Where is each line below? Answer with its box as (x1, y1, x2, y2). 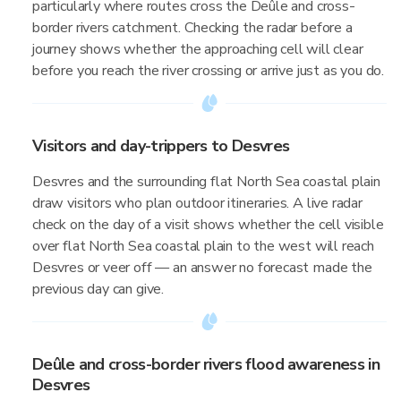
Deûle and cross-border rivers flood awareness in (32, 354, 380, 375)
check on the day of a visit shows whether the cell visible (32, 215, 384, 235)
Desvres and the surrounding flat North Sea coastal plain (32, 172, 380, 192)
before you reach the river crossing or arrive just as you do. (32, 61, 385, 81)
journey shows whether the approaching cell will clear (32, 39, 363, 59)
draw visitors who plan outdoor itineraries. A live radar (32, 193, 363, 213)
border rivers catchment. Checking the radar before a (32, 18, 353, 38)
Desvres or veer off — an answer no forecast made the (32, 258, 372, 277)
